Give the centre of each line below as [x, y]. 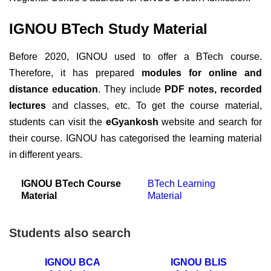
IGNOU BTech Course [71, 184]
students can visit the [57, 122]
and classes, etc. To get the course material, [154, 106]
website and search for [212, 122]
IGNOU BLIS [199, 263]
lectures [28, 106]
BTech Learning [181, 184]
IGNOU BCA [72, 263]
